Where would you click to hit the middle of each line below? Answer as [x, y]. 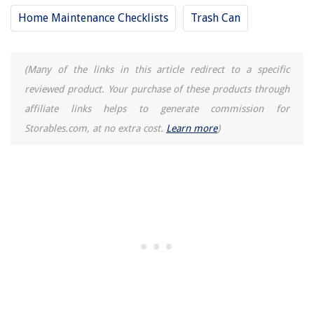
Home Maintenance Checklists [93, 18]
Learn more [192, 129]
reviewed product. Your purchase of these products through [157, 89]
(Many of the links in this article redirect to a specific [157, 70]
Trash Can [216, 18]
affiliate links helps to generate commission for [157, 109]
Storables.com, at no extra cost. [95, 129]
